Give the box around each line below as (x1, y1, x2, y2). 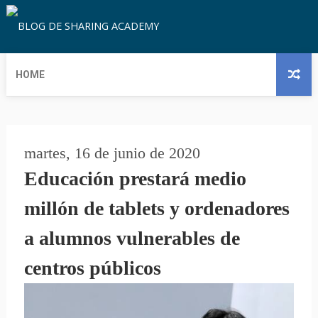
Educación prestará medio (23, 168, 246, 190)
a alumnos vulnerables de (23, 227, 240, 249)
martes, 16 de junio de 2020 (23, 145, 200, 162)
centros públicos (23, 257, 161, 279)
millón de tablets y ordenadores (23, 197, 290, 219)
